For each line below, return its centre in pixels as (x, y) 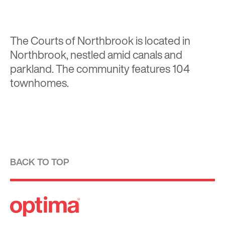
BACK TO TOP (40, 162)
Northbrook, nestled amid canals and (96, 55)
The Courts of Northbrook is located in (100, 41)
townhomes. (39, 83)
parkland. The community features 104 (100, 69)
